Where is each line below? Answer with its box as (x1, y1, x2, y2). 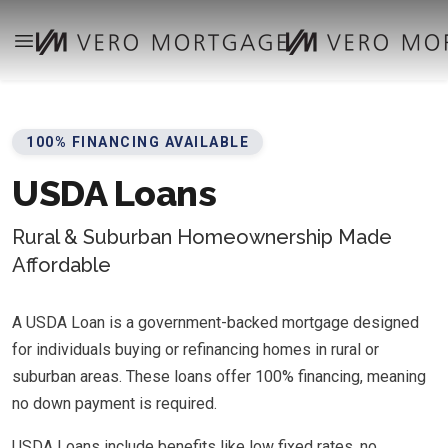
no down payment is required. (12, 393, 217, 413)
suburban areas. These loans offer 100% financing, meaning (12, 366, 426, 386)
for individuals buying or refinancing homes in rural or (12, 339, 379, 359)
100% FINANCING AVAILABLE (26, 134, 249, 150)
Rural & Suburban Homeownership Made (12, 224, 392, 249)
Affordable (12, 252, 111, 277)
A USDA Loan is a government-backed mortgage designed (12, 312, 419, 332)
